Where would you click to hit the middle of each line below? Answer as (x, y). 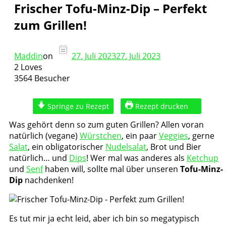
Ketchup (203, 158)
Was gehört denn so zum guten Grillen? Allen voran (106, 124)
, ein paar (140, 135)
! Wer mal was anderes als (136, 158)
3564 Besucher (42, 78)
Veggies (174, 135)
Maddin (29, 56)
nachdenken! (48, 180)
